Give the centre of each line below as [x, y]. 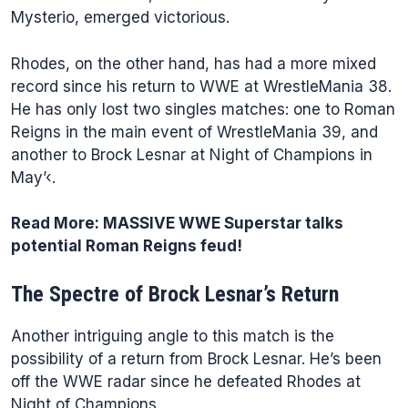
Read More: [57, 223]
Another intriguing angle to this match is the [173, 336]
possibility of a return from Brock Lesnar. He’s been [196, 358]
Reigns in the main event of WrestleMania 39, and [194, 132]
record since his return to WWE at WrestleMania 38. [201, 86]
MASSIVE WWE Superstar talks [223, 223]
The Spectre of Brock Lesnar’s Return [175, 294]
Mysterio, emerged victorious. [120, 17]
